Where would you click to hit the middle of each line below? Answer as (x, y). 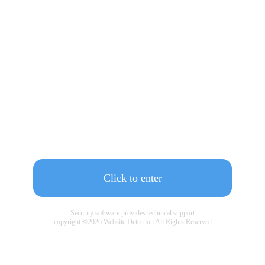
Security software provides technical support (132, 213)
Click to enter (132, 178)
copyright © (70, 222)
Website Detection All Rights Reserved (156, 222)
